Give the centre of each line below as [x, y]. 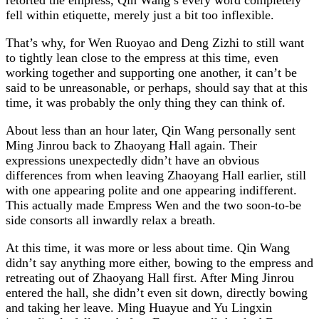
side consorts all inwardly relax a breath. [111, 220]
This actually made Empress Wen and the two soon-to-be [153, 205]
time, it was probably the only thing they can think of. [146, 102]
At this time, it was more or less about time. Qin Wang [148, 247]
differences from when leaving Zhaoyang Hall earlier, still [156, 175]
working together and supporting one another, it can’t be [151, 72]
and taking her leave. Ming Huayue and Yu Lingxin [139, 307]
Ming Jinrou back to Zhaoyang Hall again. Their [131, 145]
